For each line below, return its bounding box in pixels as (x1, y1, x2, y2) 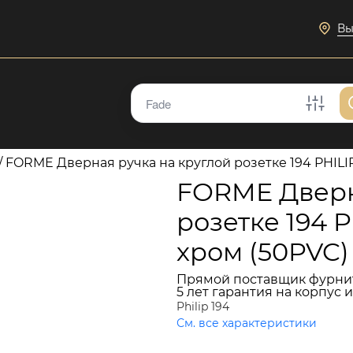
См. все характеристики (176, 316, 317, 330)
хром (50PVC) (176, 236, 349, 267)
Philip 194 (176, 299, 229, 314)
